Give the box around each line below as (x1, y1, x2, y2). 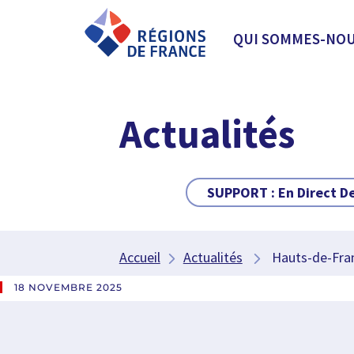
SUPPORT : (206, 183, 278, 201)
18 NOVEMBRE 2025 (14, 281, 122, 293)
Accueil (119, 248, 160, 266)
